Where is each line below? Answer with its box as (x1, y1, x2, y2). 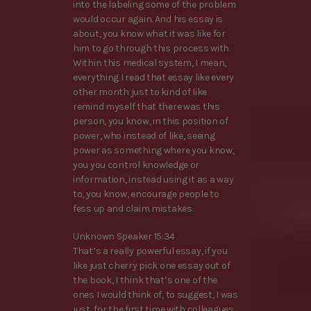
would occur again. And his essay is (73, 13, 224, 26)
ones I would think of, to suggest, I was (73, 288, 238, 301)
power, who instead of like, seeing (73, 130, 215, 142)
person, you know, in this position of (73, 115, 228, 128)
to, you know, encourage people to (73, 188, 219, 201)
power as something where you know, (73, 144, 235, 157)
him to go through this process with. (73, 42, 230, 55)
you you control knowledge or (73, 159, 200, 171)
